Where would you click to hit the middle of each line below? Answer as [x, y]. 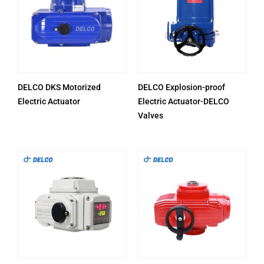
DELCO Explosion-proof [181, 87]
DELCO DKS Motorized [59, 87]
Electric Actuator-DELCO [184, 101]
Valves [151, 115]
